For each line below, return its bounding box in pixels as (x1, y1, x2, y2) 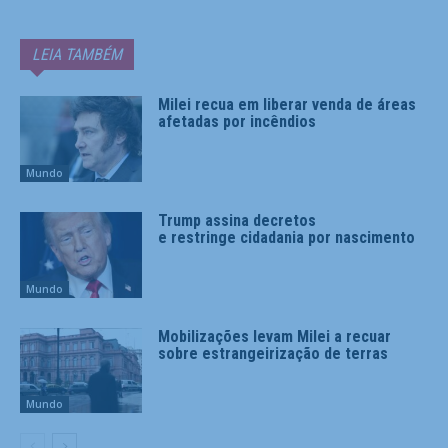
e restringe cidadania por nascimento (158, 228, 416, 248)
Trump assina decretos (158, 211, 317, 231)
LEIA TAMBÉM (32, 45, 122, 65)
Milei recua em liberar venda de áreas (158, 95, 417, 115)
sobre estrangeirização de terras (158, 343, 389, 363)
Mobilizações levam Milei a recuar (158, 326, 392, 346)
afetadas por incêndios (158, 112, 317, 132)
